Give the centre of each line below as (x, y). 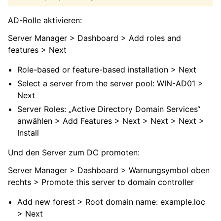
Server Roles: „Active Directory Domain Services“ (109, 109)
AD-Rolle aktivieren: (45, 20)
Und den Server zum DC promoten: (74, 152)
